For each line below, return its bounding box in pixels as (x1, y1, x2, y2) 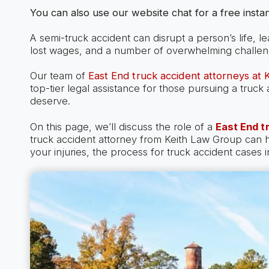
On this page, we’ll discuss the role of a (29, 120, 216, 133)
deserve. (29, 95, 70, 107)
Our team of (29, 70, 88, 82)
